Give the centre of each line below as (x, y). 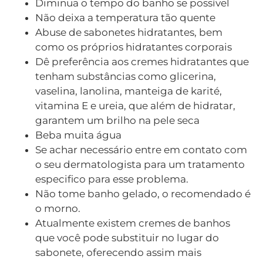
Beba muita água (78, 135)
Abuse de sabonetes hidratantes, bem (129, 32)
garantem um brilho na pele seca (117, 120)
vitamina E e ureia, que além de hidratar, (135, 105)
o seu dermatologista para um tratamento (140, 164)
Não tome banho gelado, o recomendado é (143, 193)
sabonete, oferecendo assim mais (118, 252)
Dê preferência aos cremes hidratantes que (142, 61)
